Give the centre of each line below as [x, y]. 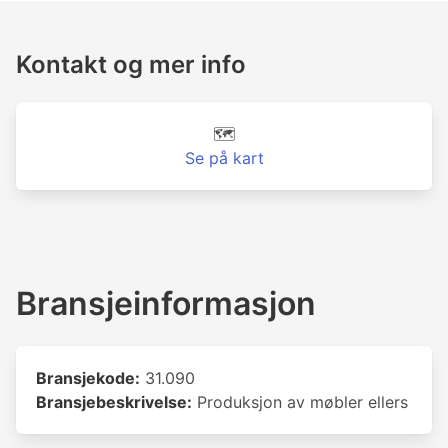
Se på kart [224, 158]
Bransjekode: [88, 378]
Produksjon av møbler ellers [300, 402]
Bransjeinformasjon [166, 303]
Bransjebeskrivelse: [114, 402]
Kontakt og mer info [131, 64]
